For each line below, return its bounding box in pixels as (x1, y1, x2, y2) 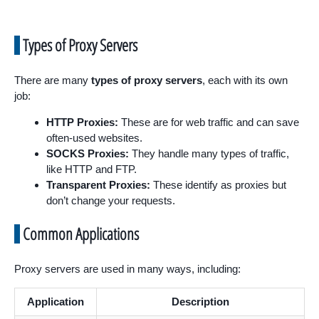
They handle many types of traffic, (129, 147, 289, 159)
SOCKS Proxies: (46, 147, 129, 159)
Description (172, 296, 229, 308)
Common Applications (23, 222, 139, 245)
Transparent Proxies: (46, 178, 150, 191)
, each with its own (202, 73, 288, 86)
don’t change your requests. (46, 194, 175, 206)
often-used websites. (46, 131, 142, 144)
